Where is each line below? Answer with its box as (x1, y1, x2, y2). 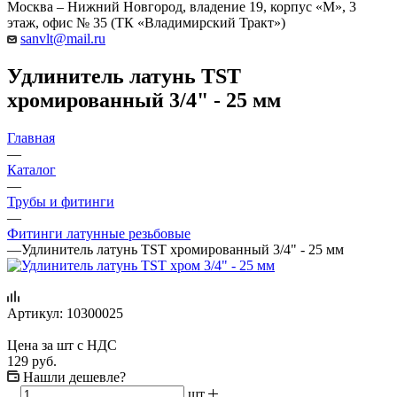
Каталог (7, 161, 56, 177)
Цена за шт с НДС (7, 337, 117, 353)
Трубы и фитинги (7, 193, 114, 209)
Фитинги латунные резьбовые (7, 225, 191, 241)
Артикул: (7, 305, 63, 321)
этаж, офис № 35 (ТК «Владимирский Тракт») (7, 14, 285, 30)
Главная (7, 129, 55, 145)
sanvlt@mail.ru (20, 30, 105, 46)
